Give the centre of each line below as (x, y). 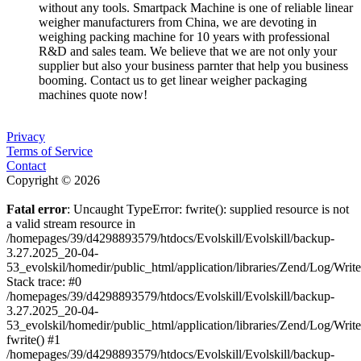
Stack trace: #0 (44, 281)
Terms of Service (50, 151)
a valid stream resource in (71, 223)
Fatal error (37, 209)
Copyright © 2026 (53, 180)
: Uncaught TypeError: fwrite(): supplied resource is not (208, 209)
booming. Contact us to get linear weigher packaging (173, 80)
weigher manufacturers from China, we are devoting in (178, 22)
